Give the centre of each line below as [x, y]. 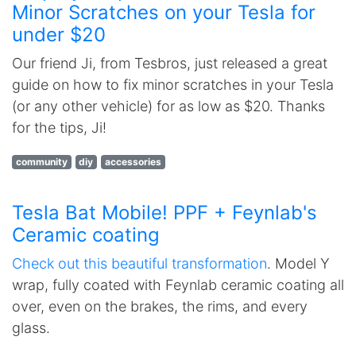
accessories [133, 162]
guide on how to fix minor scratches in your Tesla [173, 85]
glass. [31, 328]
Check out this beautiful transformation [139, 263]
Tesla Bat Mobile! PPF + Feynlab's [164, 213]
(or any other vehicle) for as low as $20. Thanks [168, 106]
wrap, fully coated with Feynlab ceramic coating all [178, 285]
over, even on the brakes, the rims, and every [160, 306]
